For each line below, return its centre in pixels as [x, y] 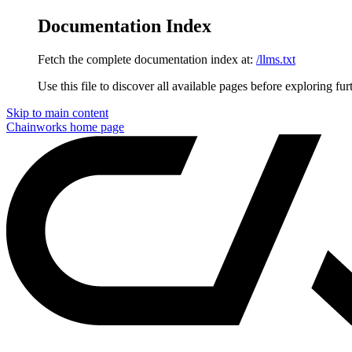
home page [95, 126]
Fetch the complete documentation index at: [145, 59]
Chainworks [37, 126]
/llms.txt [276, 59]
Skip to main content [57, 112]
